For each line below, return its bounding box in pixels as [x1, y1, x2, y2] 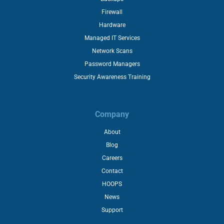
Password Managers [84, 60, 140, 68]
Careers [101, 154, 122, 162]
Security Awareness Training [73, 73, 150, 81]
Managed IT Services [84, 34, 140, 42]
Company [95, 109, 129, 119]
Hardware [98, 21, 125, 29]
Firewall [101, 8, 122, 16]
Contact [101, 167, 123, 175]
